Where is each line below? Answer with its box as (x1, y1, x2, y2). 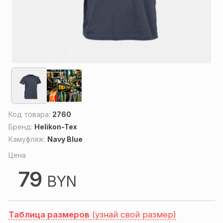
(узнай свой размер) (89, 210, 176, 220)
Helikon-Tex (34, 122, 77, 131)
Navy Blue (47, 135, 83, 144)
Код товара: (8, 110, 52, 119)
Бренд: (8, 122, 34, 131)
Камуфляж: (8, 135, 47, 144)
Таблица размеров (8, 210, 90, 220)
